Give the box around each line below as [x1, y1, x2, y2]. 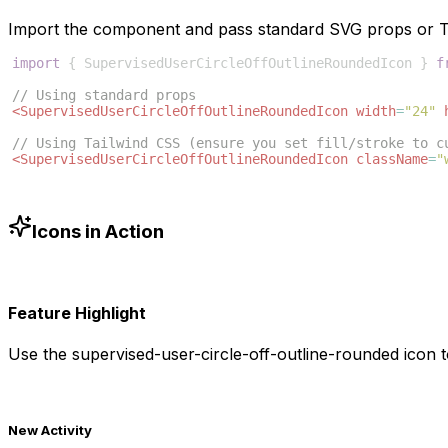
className [356, 151, 428, 168]
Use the [8, 344, 72, 365]
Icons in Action [32, 219, 164, 243]
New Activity [8, 422, 92, 439]
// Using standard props [12, 87, 196, 104]
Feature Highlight [8, 302, 146, 323]
